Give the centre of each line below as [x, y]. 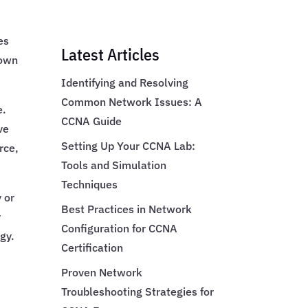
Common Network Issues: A [132, 101]
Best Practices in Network [127, 209]
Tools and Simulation [114, 165]
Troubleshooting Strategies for [138, 291]
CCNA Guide [92, 121]
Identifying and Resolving [125, 82]
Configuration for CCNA [120, 228]
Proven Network [102, 272]
